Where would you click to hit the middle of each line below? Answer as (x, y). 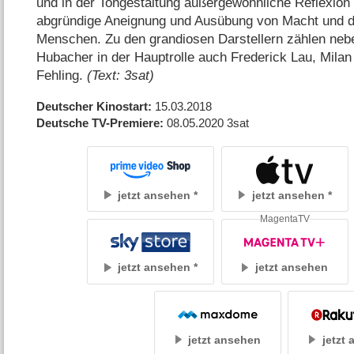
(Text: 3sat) (121, 75)
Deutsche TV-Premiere (98, 122)
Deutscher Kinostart (92, 106)
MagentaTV (284, 218)
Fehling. (62, 75)
